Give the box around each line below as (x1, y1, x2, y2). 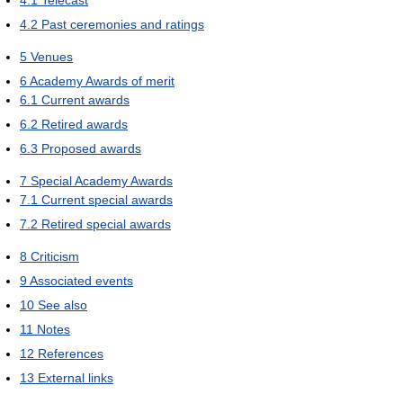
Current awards (41, 93, 130, 108)
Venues (31, 49, 73, 65)
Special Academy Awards (31, 174, 173, 189)
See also (38, 298, 87, 313)
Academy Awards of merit (30, 74, 175, 89)
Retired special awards (41, 217, 171, 232)
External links (38, 371, 113, 386)
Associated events (30, 273, 133, 289)
